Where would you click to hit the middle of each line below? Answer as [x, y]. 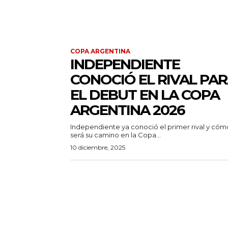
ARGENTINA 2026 [127, 110]
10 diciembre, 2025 [98, 148]
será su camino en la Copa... [116, 135]
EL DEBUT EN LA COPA [145, 95]
